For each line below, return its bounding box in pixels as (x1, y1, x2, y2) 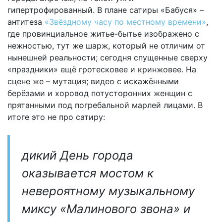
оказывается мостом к (22, 166, 154, 180)
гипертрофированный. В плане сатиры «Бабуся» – (7, 4, 204, 15)
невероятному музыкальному (22, 183, 195, 198)
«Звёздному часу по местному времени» (45, 16, 206, 27)
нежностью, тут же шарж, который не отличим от (7, 40, 205, 51)
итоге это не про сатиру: (7, 111, 105, 122)
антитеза (7, 16, 45, 27)
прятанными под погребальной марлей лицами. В (7, 100, 203, 110)
